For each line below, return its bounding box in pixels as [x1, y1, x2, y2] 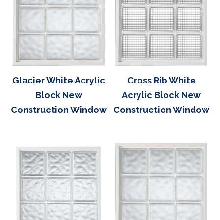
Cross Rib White [127, 75, 196, 85]
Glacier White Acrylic [12, 75, 105, 85]
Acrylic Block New [122, 89, 201, 100]
